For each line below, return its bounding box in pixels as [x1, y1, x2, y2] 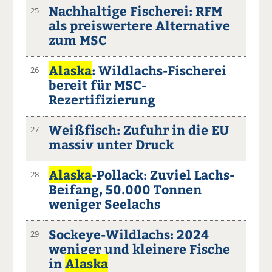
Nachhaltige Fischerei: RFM [49, 1, 223, 19]
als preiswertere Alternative [49, 16, 231, 34]
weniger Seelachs [49, 194, 161, 212]
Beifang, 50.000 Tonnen [49, 180, 202, 198]
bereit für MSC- [49, 75, 147, 93]
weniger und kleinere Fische [49, 239, 231, 257]
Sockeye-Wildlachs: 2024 [49, 225, 209, 243]
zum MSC [49, 30, 107, 49]
